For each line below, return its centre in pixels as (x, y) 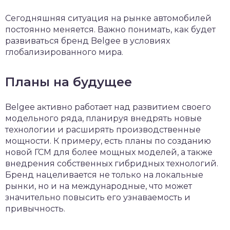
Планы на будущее (69, 82)
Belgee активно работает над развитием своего (108, 107)
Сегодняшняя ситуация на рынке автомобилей (108, 18)
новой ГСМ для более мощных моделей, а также (109, 152)
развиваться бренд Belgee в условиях (88, 41)
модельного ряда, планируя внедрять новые (103, 118)
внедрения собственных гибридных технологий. (112, 164)
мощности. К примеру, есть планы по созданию (108, 141)
